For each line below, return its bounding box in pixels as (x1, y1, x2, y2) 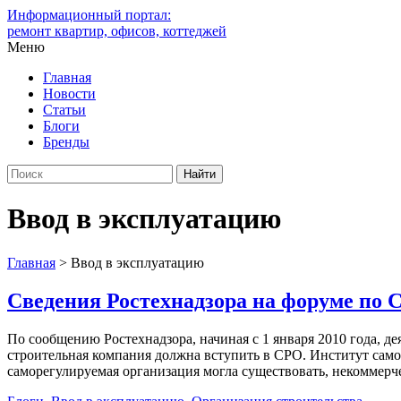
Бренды (43, 134, 90, 149)
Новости (43, 86, 96, 101)
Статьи (43, 102, 86, 117)
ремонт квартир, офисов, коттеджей (7, 23, 226, 38)
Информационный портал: (7, 7, 171, 22)
